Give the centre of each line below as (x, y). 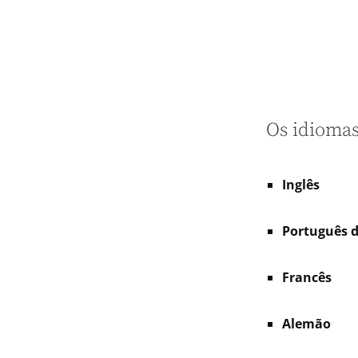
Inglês (301, 184)
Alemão (306, 323)
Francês (307, 277)
